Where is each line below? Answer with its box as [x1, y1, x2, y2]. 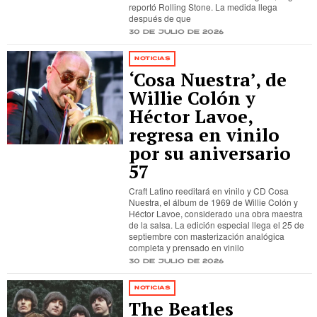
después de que [129, 12, 192, 24]
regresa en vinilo [129, 123, 280, 146]
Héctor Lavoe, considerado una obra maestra [129, 207, 304, 219]
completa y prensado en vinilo [129, 241, 245, 253]
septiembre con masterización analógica [129, 230, 285, 242]
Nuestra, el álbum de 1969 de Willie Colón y [129, 196, 299, 208]
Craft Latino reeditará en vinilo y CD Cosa [129, 185, 289, 197]
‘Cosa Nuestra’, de [129, 68, 287, 91]
